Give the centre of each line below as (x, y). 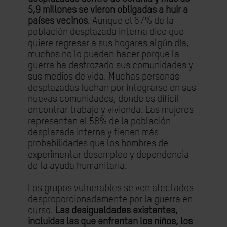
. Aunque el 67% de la (131, 21)
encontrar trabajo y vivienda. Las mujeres (111, 110)
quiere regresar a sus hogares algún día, (108, 43)
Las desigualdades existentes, (117, 211)
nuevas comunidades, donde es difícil (103, 99)
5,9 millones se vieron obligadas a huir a (108, 10)
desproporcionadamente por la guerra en (110, 199)
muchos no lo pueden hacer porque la (104, 54)
